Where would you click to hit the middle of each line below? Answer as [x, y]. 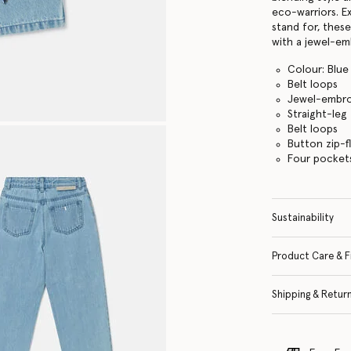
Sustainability [303, 218]
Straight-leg [318, 114]
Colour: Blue [318, 69]
